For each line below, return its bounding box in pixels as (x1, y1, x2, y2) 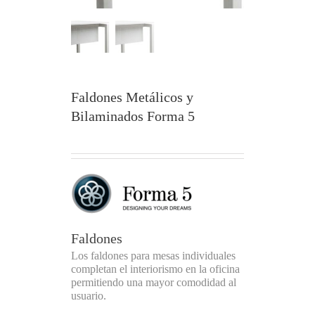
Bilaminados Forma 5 (70, 108, 195, 124)
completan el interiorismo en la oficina (70, 262, 240, 275)
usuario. (70, 289, 106, 302)
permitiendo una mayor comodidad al (70, 276, 236, 288)
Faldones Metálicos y (70, 89, 193, 105)
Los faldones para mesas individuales (70, 249, 236, 262)
